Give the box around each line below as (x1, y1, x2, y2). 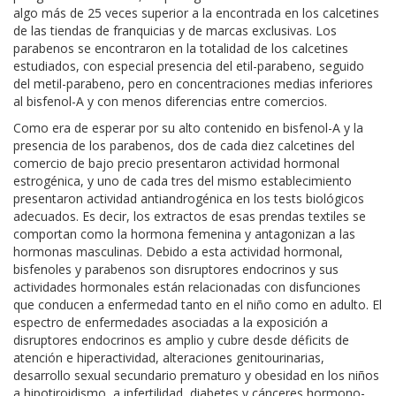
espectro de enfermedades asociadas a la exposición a (13, 313, 328, 331)
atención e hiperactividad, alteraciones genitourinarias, (13, 348, 324, 366)
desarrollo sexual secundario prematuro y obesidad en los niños (13, 366, 379, 384)
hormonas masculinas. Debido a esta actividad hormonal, (13, 242, 343, 260)
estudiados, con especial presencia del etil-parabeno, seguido (13, 57, 364, 74)
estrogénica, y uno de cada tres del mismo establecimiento (13, 171, 352, 189)
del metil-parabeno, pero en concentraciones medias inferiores (13, 74, 373, 92)
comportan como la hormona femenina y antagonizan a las (13, 225, 355, 242)
